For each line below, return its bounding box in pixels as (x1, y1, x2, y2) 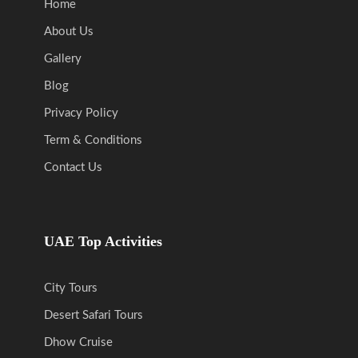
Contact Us (44, 161, 102, 173)
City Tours (44, 281, 97, 294)
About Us (44, 25, 93, 38)
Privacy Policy (44, 106, 118, 119)
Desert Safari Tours (44, 308, 143, 321)
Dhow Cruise (44, 336, 113, 348)
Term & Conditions (44, 133, 142, 146)
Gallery (44, 52, 82, 65)
